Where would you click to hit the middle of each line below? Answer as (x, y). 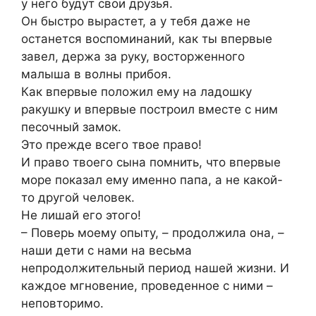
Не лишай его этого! (81, 215)
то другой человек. (78, 198)
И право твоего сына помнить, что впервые (151, 163)
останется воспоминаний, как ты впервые (147, 39)
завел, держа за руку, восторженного (133, 57)
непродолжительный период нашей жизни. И (155, 268)
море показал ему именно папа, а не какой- (152, 180)
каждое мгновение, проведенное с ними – (147, 286)
